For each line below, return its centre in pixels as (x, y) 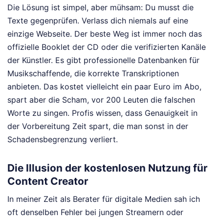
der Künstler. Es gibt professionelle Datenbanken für (103, 60)
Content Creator (48, 181)
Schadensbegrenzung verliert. (63, 139)
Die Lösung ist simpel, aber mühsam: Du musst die (100, 7)
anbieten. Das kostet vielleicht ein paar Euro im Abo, (104, 86)
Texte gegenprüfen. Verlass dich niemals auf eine (98, 20)
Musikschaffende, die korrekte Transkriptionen (93, 73)
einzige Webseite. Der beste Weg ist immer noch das (105, 33)
